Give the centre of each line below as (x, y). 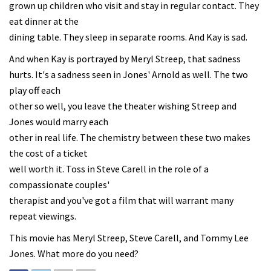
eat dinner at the (44, 21)
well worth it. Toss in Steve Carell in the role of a (109, 169)
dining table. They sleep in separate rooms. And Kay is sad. (128, 37)
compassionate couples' (59, 184)
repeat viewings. (43, 216)
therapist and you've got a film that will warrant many (121, 200)
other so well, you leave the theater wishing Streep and (123, 106)
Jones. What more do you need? (74, 253)
